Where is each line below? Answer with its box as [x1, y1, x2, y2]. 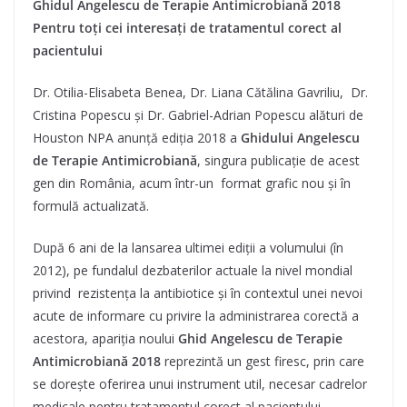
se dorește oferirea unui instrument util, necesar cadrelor [33, 374, 367, 392]
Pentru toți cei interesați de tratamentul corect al [33, 18, 342, 36]
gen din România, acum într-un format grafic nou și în [33, 174, 351, 192]
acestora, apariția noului [33, 329, 178, 347]
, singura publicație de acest [197, 151, 360, 169]
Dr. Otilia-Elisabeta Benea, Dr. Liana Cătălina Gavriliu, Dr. [33, 83, 368, 101]
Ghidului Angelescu [241, 128, 360, 146]
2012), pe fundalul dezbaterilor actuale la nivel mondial [33, 261, 352, 279]
